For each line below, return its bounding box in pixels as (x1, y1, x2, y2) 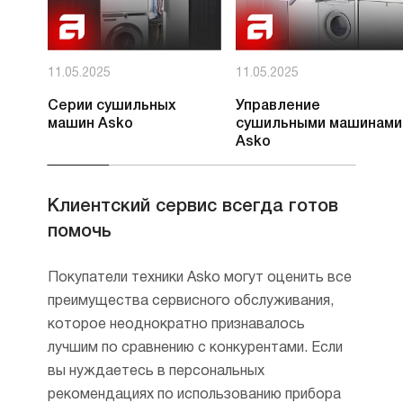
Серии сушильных (47, 99, 176, 112)
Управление (235, 99, 320, 112)
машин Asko (47, 117, 133, 130)
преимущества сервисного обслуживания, (47, 294, 334, 308)
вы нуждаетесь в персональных (47, 364, 264, 378)
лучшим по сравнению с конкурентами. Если (47, 341, 343, 354)
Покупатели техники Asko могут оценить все (47, 271, 352, 284)
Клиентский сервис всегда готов (47, 198, 338, 215)
